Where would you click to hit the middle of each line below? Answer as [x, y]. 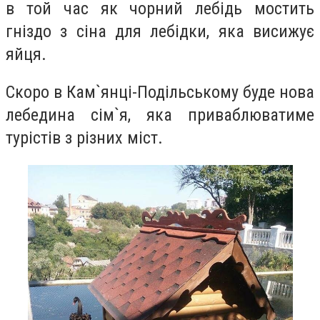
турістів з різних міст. [84, 138]
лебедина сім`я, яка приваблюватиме [160, 115]
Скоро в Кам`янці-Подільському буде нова [160, 92]
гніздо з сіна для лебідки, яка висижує [160, 31]
